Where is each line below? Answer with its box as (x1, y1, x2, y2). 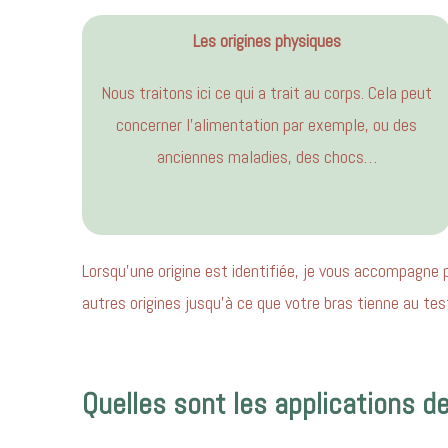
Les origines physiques (192, 28, 341, 52)
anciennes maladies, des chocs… (156, 144, 377, 168)
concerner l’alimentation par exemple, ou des (116, 112, 418, 136)
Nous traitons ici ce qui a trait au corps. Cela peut (101, 80, 433, 104)
